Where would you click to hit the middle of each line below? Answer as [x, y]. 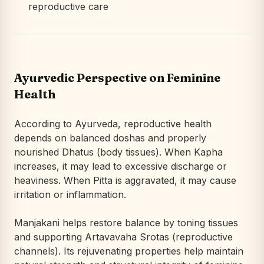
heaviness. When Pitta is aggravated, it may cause [125, 181]
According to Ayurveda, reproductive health [113, 124]
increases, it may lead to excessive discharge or [121, 166]
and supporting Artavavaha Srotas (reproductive [123, 237]
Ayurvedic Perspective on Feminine [117, 78]
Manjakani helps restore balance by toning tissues [126, 223]
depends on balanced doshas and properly [110, 138]
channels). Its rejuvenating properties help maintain [129, 251]
